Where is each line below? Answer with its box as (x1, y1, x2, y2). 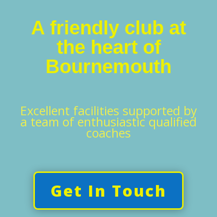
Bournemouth (46, 56, 171, 77)
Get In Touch (50, 180, 167, 201)
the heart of (56, 36, 161, 58)
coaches (86, 124, 131, 141)
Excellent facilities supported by (20, 102, 197, 119)
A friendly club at (31, 17, 186, 38)
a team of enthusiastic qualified (20, 113, 197, 130)
